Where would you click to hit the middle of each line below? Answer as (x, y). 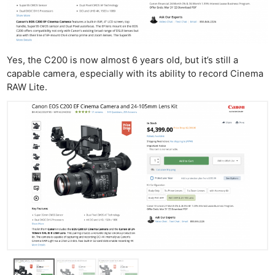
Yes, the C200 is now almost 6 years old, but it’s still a (123, 60)
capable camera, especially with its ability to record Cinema (135, 73)
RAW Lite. (27, 87)
